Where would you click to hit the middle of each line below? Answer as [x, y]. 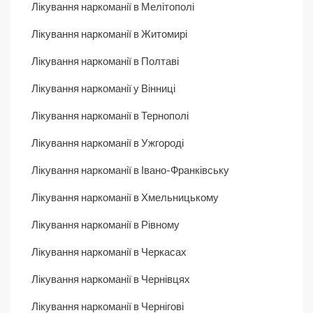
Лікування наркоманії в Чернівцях [111, 278]
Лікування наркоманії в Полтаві [105, 60]
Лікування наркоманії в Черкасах [109, 251]
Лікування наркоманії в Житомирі [109, 33]
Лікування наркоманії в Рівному [105, 224]
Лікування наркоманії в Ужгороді [108, 142]
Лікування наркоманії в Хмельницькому [125, 197]
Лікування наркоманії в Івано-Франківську [130, 169]
